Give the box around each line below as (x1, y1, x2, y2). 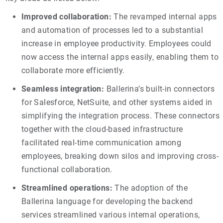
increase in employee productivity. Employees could (21, 38, 212, 48)
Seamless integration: (21, 84, 105, 94)
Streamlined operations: (21, 183, 113, 193)
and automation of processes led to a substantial (21, 25, 204, 35)
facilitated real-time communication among (21, 137, 182, 147)
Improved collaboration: (21, 11, 112, 21)
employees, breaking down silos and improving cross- (21, 151, 219, 161)
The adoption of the (112, 183, 188, 193)
